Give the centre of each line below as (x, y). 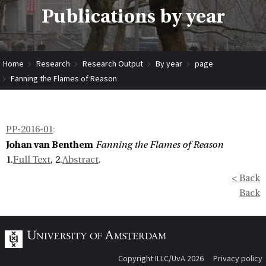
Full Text (32, 160)
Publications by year (133, 16)
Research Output (113, 63)
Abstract (80, 160)
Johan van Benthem (50, 145)
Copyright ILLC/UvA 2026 (161, 258)
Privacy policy (238, 258)
